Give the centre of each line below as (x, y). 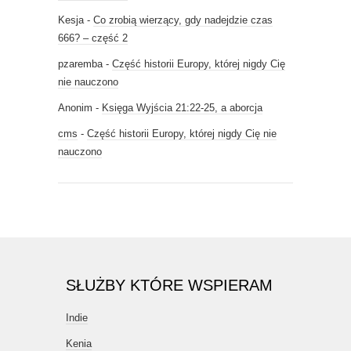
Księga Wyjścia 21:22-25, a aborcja (182, 108)
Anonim (75, 108)
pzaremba (80, 64)
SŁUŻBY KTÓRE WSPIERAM (169, 286)
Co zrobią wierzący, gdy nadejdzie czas (183, 20)
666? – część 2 (93, 38)
